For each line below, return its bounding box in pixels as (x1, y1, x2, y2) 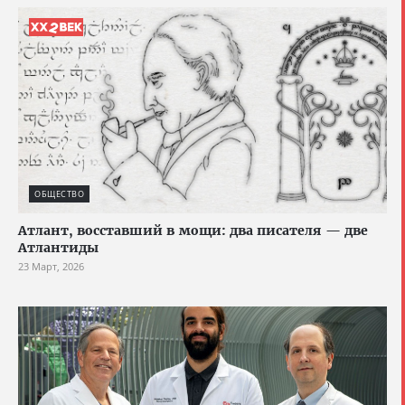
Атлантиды (18, 239, 99, 256)
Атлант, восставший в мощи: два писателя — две (18, 221, 368, 239)
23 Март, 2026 (18, 259, 84, 273)
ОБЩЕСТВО (34, 187, 84, 200)
